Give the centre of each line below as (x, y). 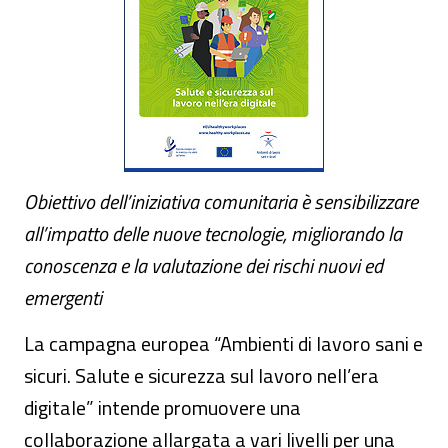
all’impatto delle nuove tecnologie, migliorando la (213, 233)
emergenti (63, 297)
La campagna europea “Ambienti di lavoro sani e (223, 343)
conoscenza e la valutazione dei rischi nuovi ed (203, 265)
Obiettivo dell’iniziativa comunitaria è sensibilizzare (221, 201)
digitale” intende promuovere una (162, 407)
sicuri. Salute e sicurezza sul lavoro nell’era (201, 375)
